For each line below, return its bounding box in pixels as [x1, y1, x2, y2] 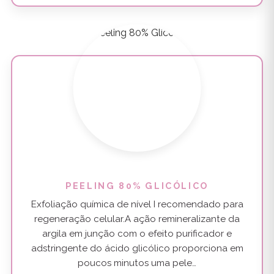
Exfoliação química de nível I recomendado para [31, 198, 243, 210]
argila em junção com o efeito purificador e [42, 228, 232, 239]
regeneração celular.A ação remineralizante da [34, 213, 240, 224]
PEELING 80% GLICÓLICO [65, 180, 209, 191]
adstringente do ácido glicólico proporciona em [31, 242, 243, 254]
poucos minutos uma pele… [78, 257, 196, 268]
